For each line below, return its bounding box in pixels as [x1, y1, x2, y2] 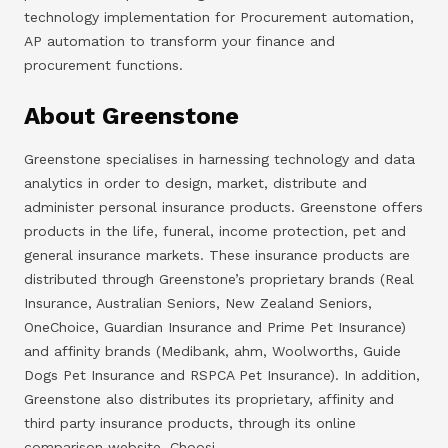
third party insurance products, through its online [24, 414, 356, 431]
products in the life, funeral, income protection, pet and [24, 222, 406, 239]
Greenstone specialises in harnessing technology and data [24, 150, 415, 167]
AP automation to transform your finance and [24, 32, 335, 49]
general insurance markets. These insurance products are [24, 246, 410, 263]
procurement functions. [24, 56, 183, 73]
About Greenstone [24, 101, 239, 130]
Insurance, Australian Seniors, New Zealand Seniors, [24, 294, 372, 311]
